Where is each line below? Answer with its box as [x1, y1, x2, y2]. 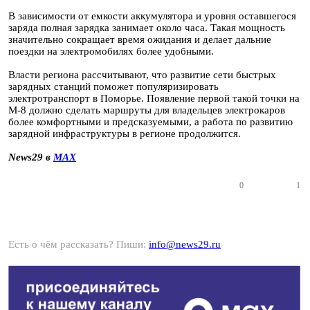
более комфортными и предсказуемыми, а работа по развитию [8, 116, 293, 127]
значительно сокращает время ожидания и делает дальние [8, 34, 271, 45]
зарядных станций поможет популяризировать [8, 81, 219, 92]
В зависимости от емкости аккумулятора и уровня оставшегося [8, 10, 296, 21]
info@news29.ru [149, 239, 221, 250]
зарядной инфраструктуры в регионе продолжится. [8, 128, 241, 139]
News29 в [8, 152, 53, 163]
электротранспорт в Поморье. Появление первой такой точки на [8, 93, 300, 104]
